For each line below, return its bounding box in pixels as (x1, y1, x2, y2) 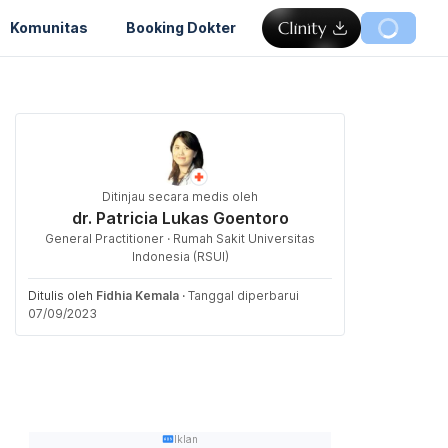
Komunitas (10, 18, 88, 36)
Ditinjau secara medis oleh (102, 189, 258, 204)
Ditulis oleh (28, 288, 96, 303)
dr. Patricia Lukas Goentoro (71, 208, 289, 228)
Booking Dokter (126, 18, 236, 36)
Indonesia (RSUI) (131, 249, 229, 264)
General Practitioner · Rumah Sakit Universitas (45, 231, 315, 246)
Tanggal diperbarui (188, 288, 299, 303)
